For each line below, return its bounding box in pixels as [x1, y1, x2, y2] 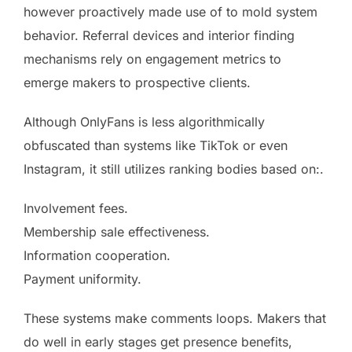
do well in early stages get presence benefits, [24, 333, 292, 350]
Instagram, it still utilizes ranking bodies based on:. [24, 160, 324, 177]
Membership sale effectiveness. [24, 223, 210, 240]
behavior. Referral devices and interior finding [24, 27, 295, 43]
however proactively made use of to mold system [24, 3, 317, 20]
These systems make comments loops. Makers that [24, 310, 326, 326]
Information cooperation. [24, 247, 170, 263]
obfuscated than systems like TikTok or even [24, 137, 288, 153]
